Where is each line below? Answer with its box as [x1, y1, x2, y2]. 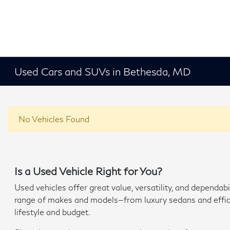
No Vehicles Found [18, 114, 89, 124]
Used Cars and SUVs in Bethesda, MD [14, 65, 191, 78]
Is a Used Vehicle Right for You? [14, 165, 163, 177]
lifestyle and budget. [14, 207, 91, 217]
